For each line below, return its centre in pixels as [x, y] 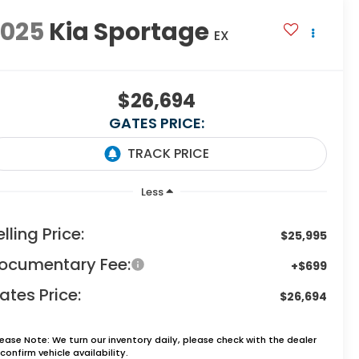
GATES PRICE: [157, 123]
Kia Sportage [129, 32]
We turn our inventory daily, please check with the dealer [184, 339]
